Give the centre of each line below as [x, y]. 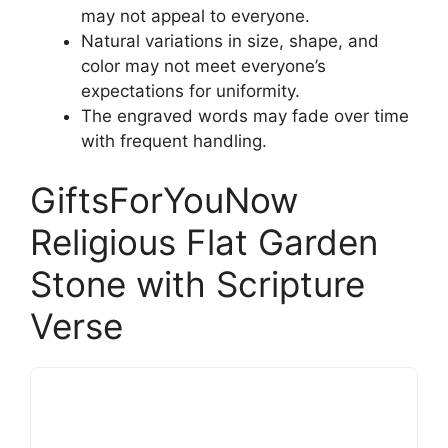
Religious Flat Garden [204, 242]
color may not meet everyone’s [203, 65]
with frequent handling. [174, 140]
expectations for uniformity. [190, 90]
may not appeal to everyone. [195, 15]
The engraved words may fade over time [245, 115]
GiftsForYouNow [164, 200]
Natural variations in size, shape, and [230, 40]
